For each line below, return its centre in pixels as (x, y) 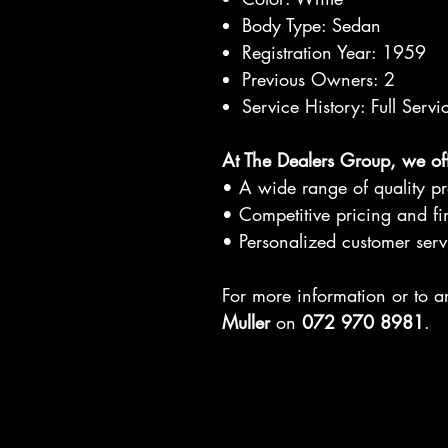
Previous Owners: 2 (318, 79)
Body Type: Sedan (311, 25)
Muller (246, 322)
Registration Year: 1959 (334, 52)
